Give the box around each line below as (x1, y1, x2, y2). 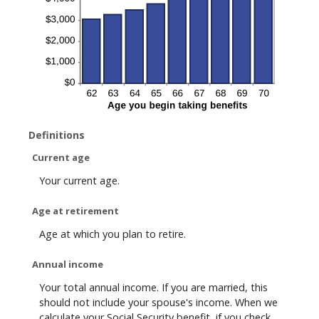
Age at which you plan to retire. (39, 227, 186, 241)
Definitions (28, 128, 85, 142)
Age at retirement (32, 204, 119, 217)
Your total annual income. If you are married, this (39, 281, 268, 295)
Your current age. (39, 174, 120, 188)
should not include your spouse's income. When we (39, 296, 278, 310)
